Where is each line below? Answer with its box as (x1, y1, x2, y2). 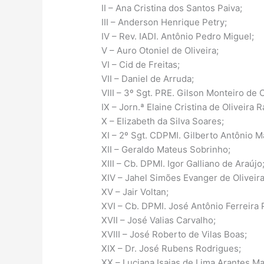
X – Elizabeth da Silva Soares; (101, 115, 225, 127)
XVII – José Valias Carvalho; (101, 214, 216, 226)
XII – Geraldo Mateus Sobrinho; (101, 144, 231, 156)
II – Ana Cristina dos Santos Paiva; (101, 2, 243, 14)
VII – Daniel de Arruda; (101, 73, 194, 85)
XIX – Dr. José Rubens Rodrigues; (101, 243, 242, 255)
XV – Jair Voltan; (101, 186, 169, 198)
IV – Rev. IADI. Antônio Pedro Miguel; (101, 31, 255, 42)
